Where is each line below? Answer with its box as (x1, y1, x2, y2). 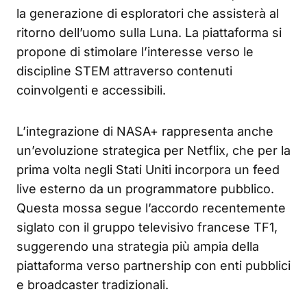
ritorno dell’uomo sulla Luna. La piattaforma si (16, 25, 282, 40)
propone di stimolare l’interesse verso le (16, 44, 254, 59)
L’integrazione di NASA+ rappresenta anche (16, 123, 273, 138)
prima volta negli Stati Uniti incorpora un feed (16, 162, 280, 177)
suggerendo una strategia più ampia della (16, 238, 259, 254)
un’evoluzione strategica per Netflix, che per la (16, 143, 291, 158)
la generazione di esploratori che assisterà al (16, 5, 279, 21)
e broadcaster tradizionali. (16, 277, 169, 292)
